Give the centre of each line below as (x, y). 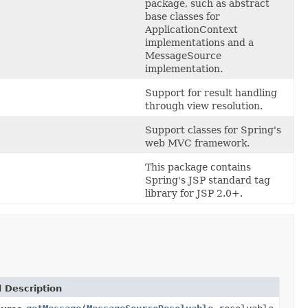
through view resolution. (204, 106)
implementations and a (199, 42)
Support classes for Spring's (213, 130)
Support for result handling (211, 92)
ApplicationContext (191, 29)
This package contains (198, 167)
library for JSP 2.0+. (194, 193)
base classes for (183, 16)
